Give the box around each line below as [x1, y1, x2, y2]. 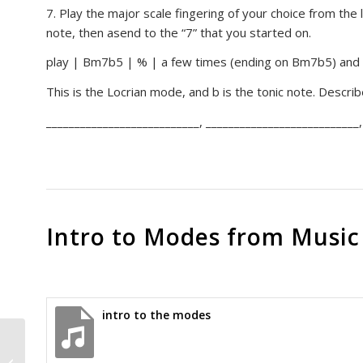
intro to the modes [101, 306, 211, 322]
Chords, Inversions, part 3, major [28, 338, 187, 352]
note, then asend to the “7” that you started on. [45, 23, 311, 41]
